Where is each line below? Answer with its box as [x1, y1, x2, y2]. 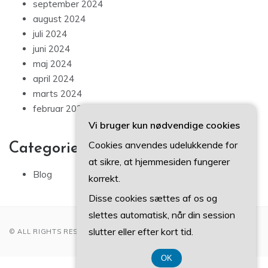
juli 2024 [33, 28, 67, 39]
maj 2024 [33, 57, 72, 69]
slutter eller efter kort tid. [89, 226, 193, 237]
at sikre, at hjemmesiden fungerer [89, 156, 230, 167]
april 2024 [33, 72, 74, 84]
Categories [9, 140, 86, 157]
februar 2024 [33, 102, 87, 114]
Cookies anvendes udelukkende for [89, 139, 237, 151]
